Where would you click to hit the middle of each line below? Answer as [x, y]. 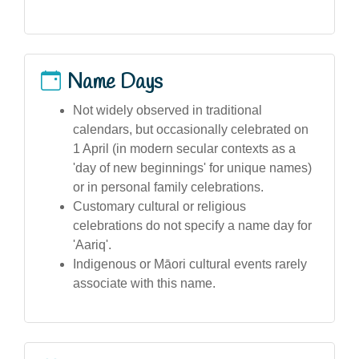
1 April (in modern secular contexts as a [184, 148]
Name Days [115, 82]
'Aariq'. [92, 244]
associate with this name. [144, 283]
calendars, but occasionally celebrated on [191, 129]
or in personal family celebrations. [168, 187]
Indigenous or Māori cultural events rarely [190, 264]
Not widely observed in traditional [167, 110]
